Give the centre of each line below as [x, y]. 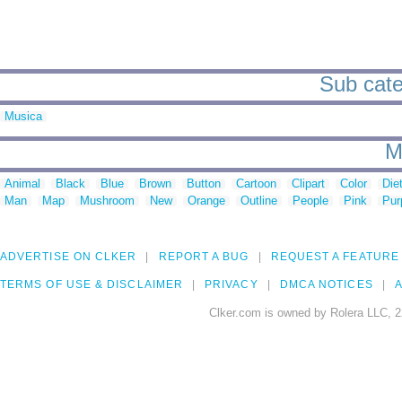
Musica [23, 117]
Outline [259, 201]
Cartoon [256, 184]
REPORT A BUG [204, 257]
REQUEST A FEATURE [335, 257]
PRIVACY [232, 285]
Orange [206, 201]
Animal [22, 184]
